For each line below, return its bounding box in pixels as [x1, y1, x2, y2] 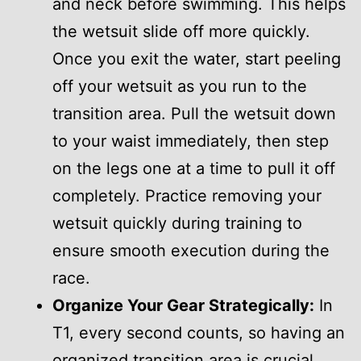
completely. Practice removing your [52, 186, 322, 206]
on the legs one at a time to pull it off [52, 159, 335, 179]
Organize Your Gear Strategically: [52, 296, 314, 316]
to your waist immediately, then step [52, 131, 329, 151]
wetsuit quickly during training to [52, 214, 302, 234]
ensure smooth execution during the [52, 241, 330, 261]
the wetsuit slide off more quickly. [52, 22, 310, 42]
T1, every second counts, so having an [52, 323, 345, 343]
